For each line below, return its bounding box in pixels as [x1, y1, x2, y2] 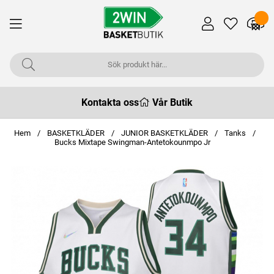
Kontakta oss [81, 97, 139, 108]
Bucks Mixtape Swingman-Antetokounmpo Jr [54, 138, 210, 147]
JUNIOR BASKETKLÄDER [120, 128, 210, 138]
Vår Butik [152, 97, 193, 108]
